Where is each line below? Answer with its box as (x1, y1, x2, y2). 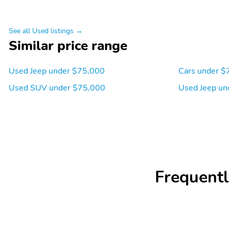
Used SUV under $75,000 (9, 82, 105, 94)
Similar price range (9, 36, 127, 55)
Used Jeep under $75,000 (9, 65, 105, 77)
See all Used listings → (9, 25, 83, 36)
